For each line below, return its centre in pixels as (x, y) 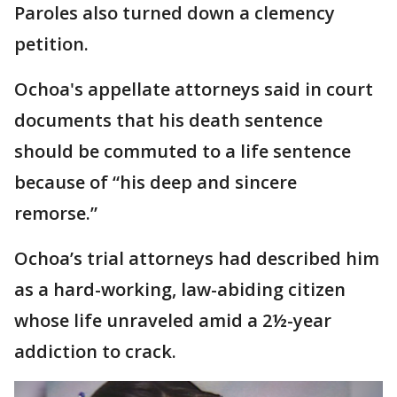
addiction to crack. (95, 352)
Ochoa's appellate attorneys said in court (194, 90)
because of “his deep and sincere (156, 183)
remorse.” (56, 214)
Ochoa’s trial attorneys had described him (197, 259)
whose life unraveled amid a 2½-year (173, 321)
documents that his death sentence (168, 121)
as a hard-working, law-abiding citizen (180, 290)
